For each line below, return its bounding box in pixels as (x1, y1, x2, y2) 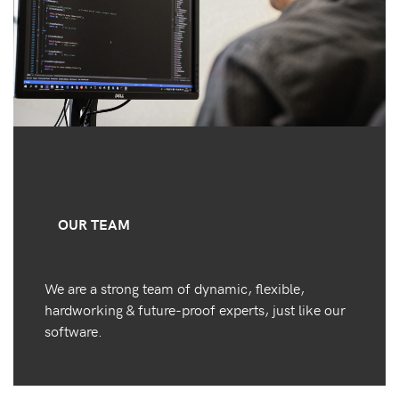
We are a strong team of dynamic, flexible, (45, 278, 305, 298)
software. (45, 321, 106, 341)
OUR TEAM (58, 215, 130, 234)
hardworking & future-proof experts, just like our (45, 299, 346, 320)
